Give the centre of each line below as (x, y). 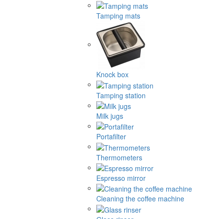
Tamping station (121, 95)
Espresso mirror (121, 178)
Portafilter (111, 137)
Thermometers (119, 157)
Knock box (112, 75)
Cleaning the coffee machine (140, 199)
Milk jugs (110, 116)
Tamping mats (118, 16)
